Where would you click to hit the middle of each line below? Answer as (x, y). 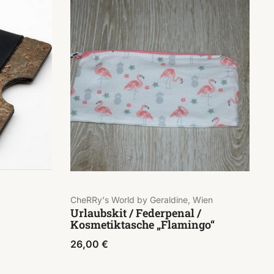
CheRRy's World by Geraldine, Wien (141, 199)
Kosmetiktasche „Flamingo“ (142, 225)
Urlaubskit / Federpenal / (135, 213)
